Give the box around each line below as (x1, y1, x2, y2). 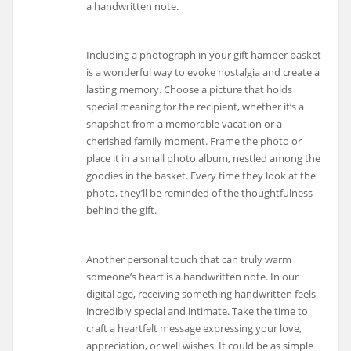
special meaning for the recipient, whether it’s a (86, 100, 305, 114)
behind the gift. (86, 203, 157, 218)
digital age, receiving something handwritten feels (86, 287, 317, 302)
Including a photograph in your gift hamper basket (86, 48, 322, 63)
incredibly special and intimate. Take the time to (86, 304, 309, 319)
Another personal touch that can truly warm (86, 252, 292, 267)
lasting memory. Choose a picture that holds (86, 82, 293, 97)
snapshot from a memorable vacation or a (86, 117, 283, 132)
